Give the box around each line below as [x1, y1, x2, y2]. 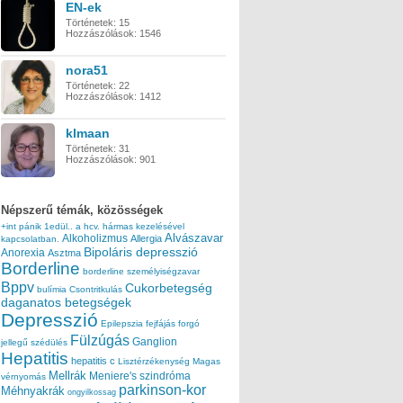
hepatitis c [71, 354, 115, 366]
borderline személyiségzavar [83, 265, 200, 276]
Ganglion [132, 335, 177, 348]
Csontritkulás [69, 283, 122, 294]
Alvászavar [165, 230, 223, 245]
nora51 [66, 62, 108, 77]
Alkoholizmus [62, 231, 128, 244]
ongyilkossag [67, 387, 116, 397]
